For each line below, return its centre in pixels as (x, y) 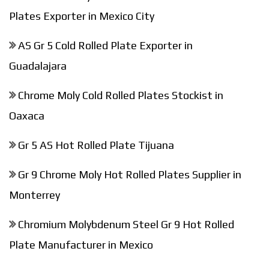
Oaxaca (27, 115)
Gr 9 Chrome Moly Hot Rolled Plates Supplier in (130, 174)
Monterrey (35, 195)
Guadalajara (38, 65)
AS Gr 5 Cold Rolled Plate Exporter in (105, 45)
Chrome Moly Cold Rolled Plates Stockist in (121, 95)
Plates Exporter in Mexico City (82, 16)
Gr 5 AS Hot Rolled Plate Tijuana (96, 145)
